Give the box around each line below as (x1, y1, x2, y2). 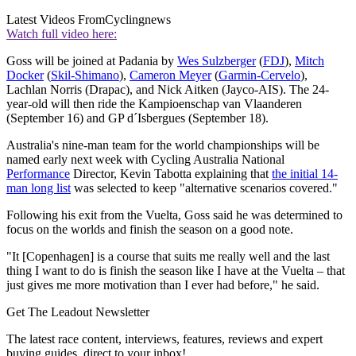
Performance (6, 167, 70, 181)
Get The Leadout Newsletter (6, 305, 149, 319)
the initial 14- (272, 167, 338, 181)
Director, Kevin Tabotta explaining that (70, 167, 272, 181)
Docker (6, 68, 44, 83)
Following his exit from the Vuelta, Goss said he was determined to (6, 208, 342, 222)
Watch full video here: (6, 27, 117, 41)
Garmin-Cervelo (219, 68, 300, 83)
